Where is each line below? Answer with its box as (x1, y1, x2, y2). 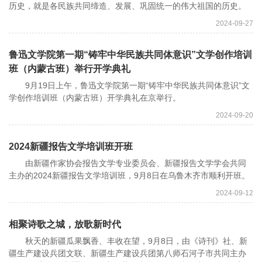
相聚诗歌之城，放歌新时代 (9, 219, 121, 230)
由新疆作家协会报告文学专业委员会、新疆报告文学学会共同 (9, 158, 246, 168)
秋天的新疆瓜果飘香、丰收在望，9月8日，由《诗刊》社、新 (9, 236, 247, 246)
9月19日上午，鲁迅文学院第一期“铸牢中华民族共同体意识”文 (9, 81, 250, 91)
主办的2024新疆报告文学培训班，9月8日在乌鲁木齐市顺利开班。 (9, 171, 250, 181)
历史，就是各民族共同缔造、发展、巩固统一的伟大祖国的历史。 (9, 1, 246, 11)
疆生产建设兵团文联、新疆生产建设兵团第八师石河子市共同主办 (9, 249, 246, 258)
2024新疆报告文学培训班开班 (9, 142, 133, 152)
